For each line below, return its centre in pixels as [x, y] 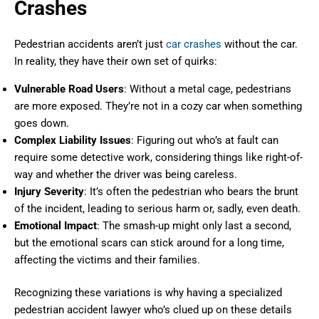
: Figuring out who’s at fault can [205, 140]
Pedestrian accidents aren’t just [90, 44]
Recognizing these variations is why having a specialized [148, 293]
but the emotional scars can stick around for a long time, [149, 242]
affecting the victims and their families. [107, 260]
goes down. [42, 123]
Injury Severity [49, 191]
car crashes [194, 44]
